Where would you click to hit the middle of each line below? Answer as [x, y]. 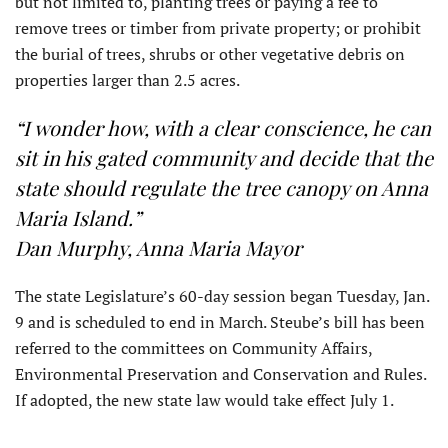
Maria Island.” [78, 218]
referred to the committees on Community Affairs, [193, 348]
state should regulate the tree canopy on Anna [221, 188]
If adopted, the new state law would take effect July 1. [204, 400]
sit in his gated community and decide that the [224, 158]
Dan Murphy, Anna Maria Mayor [158, 248]
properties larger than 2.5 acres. [127, 80]
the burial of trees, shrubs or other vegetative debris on [210, 54]
